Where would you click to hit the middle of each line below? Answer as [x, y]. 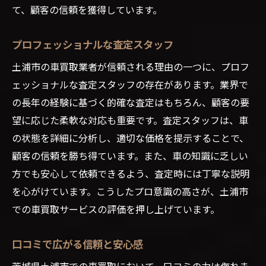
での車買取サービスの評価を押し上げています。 [116, 209]
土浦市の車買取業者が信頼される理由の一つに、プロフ [131, 66]
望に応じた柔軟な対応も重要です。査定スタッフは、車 [130, 120]
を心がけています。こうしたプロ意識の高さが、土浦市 [130, 191]
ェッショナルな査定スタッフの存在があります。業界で [130, 84]
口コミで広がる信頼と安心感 [77, 243]
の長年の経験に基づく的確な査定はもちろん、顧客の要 [131, 102]
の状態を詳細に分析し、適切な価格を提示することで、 [130, 137]
